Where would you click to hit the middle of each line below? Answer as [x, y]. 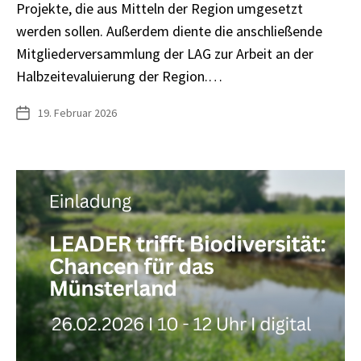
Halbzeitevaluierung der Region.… [119, 76]
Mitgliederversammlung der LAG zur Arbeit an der [165, 53]
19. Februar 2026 [77, 112]
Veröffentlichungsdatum [73, 113]
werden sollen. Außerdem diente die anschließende [169, 31]
